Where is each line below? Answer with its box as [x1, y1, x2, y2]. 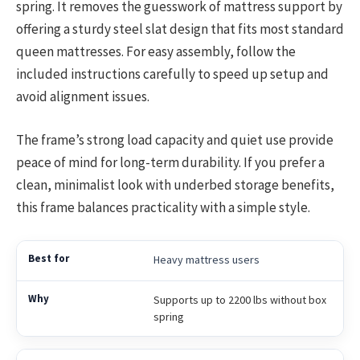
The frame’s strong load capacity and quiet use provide [16, 131, 333, 149]
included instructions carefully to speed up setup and [16, 65, 329, 84]
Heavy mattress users [153, 252, 260, 267]
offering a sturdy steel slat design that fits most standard [16, 20, 344, 39]
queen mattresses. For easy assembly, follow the [16, 43, 296, 61]
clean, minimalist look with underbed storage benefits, [16, 176, 334, 194]
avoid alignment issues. [16, 88, 149, 106]
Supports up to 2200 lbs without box [153, 292, 326, 307]
